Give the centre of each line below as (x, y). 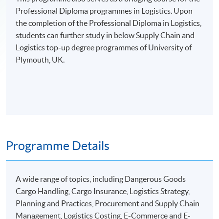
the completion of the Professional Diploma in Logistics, (109, 23)
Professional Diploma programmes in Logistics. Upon (104, 11)
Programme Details (58, 146)
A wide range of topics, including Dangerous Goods (101, 179)
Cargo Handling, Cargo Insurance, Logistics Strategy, (103, 191)
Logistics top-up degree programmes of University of (104, 48)
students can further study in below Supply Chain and (105, 35)
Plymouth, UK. (40, 60)
